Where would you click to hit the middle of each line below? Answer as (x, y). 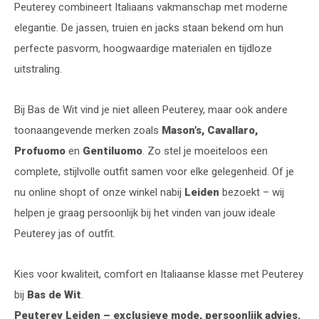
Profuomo (40, 151)
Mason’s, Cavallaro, (210, 130)
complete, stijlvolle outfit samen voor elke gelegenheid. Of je (154, 171)
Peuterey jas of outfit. (65, 233)
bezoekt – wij (252, 192)
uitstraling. (38, 69)
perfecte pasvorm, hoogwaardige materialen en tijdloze (143, 48)
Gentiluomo (113, 151)
